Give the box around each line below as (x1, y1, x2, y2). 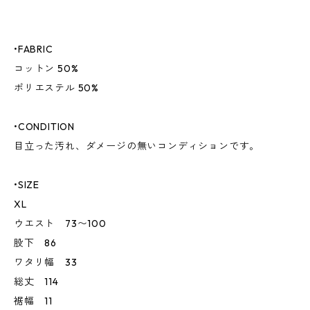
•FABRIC (14, 43, 53, 55)
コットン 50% (14, 62, 79, 75)
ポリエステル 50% (14, 82, 99, 94)
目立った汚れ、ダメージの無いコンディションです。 (14, 140, 260, 152)
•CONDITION (14, 120, 75, 133)
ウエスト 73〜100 (14, 217, 107, 230)
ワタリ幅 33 (14, 256, 77, 268)
